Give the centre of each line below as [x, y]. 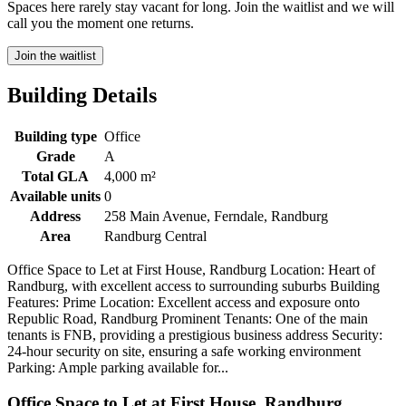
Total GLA [55, 177]
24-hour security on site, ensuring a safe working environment [184, 352]
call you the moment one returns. [101, 24]
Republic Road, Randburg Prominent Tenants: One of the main [188, 319]
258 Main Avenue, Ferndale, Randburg [216, 217]
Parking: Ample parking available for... [118, 368]
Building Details [82, 96]
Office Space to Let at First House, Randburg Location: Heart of [191, 270]
